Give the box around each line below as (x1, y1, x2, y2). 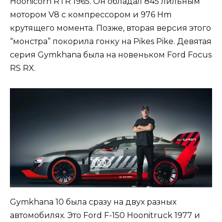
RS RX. (10, 63, 36, 73)
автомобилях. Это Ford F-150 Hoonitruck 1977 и (10, 210, 200, 220)
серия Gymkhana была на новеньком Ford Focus (10, 50, 212, 59)
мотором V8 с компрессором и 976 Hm (10, 9, 171, 19)
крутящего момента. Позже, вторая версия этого (10, 23, 211, 33)
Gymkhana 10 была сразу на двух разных (10, 197, 176, 207)
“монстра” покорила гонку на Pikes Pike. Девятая (10, 36, 212, 46)
